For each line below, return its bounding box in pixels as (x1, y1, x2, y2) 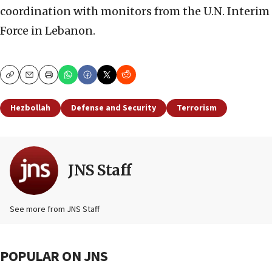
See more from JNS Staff (10, 203, 100, 216)
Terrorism (177, 102, 217, 115)
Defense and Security (71, 102, 156, 115)
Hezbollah (10, 102, 50, 115)
